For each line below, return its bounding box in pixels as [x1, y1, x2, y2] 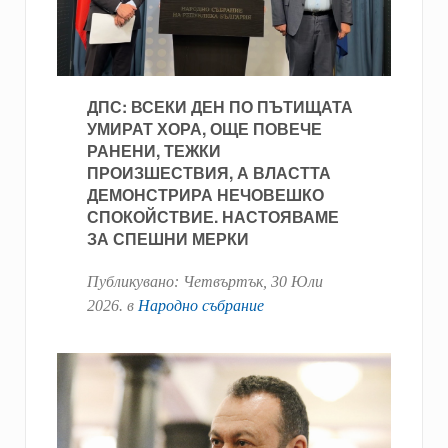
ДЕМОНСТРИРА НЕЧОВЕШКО [87, 182, 324, 206]
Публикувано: [87, 272, 183, 290]
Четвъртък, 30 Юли [183, 272, 323, 290]
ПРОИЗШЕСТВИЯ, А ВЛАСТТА [87, 160, 331, 184]
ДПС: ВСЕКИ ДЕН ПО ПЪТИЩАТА [87, 94, 353, 118]
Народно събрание [138, 296, 264, 314]
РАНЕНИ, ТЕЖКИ [87, 138, 221, 162]
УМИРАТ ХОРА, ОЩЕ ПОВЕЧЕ [87, 116, 322, 140]
